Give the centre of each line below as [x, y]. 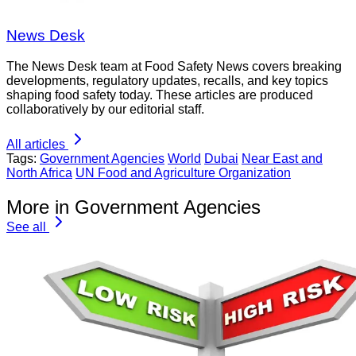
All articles [36, 145]
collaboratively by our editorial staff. [105, 110]
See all [26, 226]
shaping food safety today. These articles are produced [160, 95]
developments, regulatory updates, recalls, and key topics [167, 81]
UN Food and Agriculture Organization [183, 173]
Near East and [282, 159]
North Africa [39, 173]
